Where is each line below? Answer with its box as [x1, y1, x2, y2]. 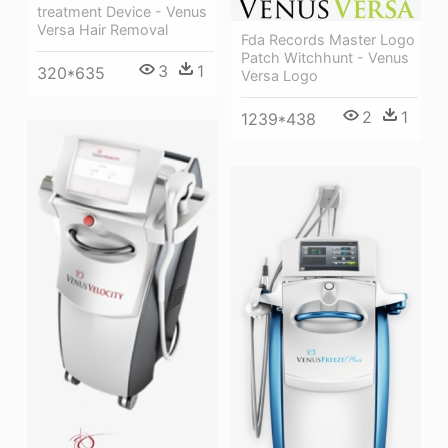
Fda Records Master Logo [241, 30, 415, 48]
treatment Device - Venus [37, 3, 207, 21]
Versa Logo [241, 66, 318, 84]
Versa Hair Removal [37, 21, 168, 39]
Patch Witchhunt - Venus [241, 48, 409, 66]
